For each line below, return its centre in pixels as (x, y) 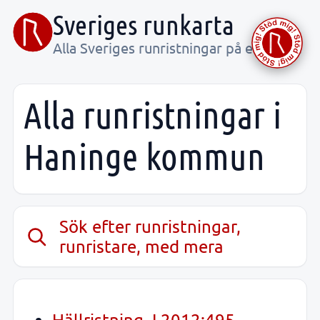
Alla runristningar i (153, 114)
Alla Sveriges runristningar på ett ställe (177, 47)
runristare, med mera (142, 246)
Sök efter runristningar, (150, 226)
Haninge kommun (144, 156)
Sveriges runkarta (144, 24)
